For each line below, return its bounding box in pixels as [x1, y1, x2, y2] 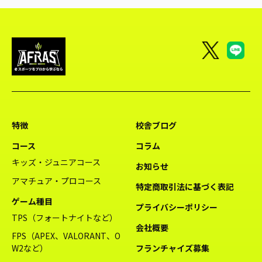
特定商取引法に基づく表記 [136, 181, 235, 193]
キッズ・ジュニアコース [12, 156, 101, 168]
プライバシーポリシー [136, 201, 218, 213]
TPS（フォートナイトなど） [12, 211, 118, 223]
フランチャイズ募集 [136, 242, 210, 254]
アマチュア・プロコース [12, 174, 101, 187]
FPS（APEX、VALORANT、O [12, 230, 120, 242]
